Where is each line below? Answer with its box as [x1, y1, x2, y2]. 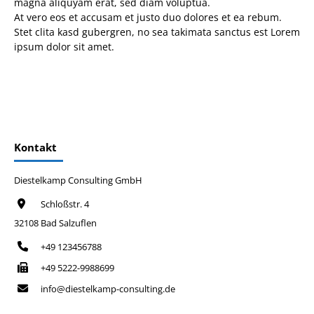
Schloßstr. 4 [39, 198, 89, 210]
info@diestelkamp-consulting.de [41, 282, 175, 295]
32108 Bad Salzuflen [14, 217, 97, 229]
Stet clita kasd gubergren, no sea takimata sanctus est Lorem [14, 25, 300, 39]
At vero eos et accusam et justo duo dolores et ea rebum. [14, 10, 282, 24]
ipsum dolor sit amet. [14, 39, 114, 53]
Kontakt [14, 139, 57, 154]
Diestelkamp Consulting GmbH [14, 174, 142, 186]
